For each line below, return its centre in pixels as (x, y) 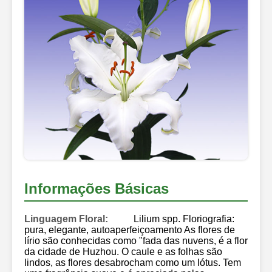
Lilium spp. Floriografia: (184, 219)
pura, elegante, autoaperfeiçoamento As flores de (130, 229)
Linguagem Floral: (66, 219)
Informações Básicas (97, 188)
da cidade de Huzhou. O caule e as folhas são (123, 251)
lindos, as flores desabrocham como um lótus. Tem (133, 262)
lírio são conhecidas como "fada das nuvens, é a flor (136, 240)
